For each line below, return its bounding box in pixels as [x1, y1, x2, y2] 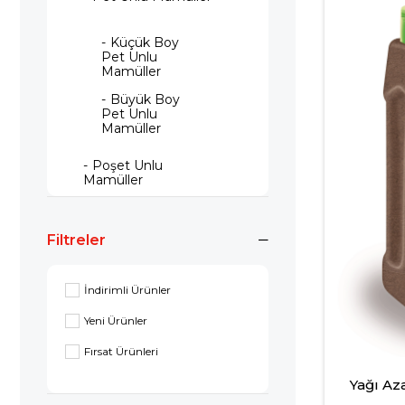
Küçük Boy [110, 34, 179, 51]
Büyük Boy [110, 91, 180, 108]
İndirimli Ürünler [84, 283, 171, 297]
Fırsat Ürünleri [84, 344, 158, 358]
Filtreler [47, 231, 106, 249]
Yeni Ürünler [84, 314, 147, 327]
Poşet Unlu [92, 157, 163, 174]
